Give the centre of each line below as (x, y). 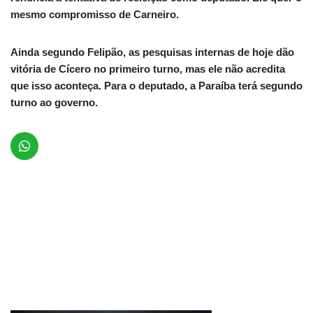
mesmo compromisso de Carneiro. (95, 14)
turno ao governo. (54, 102)
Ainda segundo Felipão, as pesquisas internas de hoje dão (152, 52)
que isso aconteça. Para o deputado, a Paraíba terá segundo (156, 85)
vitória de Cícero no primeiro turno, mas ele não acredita (148, 68)
